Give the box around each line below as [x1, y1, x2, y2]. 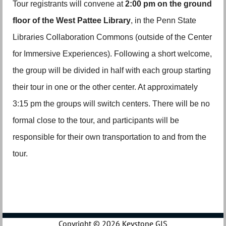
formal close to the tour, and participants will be [13, 116, 179, 125]
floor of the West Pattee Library [13, 16, 131, 25]
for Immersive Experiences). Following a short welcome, [13, 49, 212, 59]
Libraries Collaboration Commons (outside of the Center [13, 33, 212, 42]
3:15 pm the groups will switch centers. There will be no [13, 99, 210, 108]
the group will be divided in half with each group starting [13, 66, 211, 75]
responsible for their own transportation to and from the [13, 133, 206, 142]
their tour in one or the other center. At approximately [13, 83, 198, 92]
